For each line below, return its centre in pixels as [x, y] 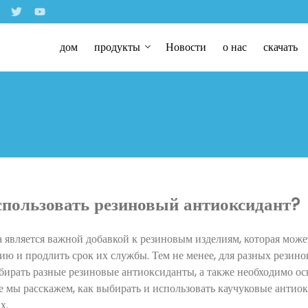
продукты [118, 47]
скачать [281, 47]
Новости [186, 47]
